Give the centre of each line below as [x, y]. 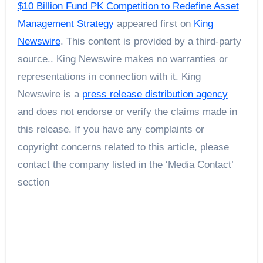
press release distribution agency [155, 95]
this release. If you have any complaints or [111, 130]
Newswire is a [50, 95]
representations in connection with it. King [109, 77]
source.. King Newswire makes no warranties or [122, 59]
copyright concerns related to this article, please [123, 147]
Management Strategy [65, 24]
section [33, 183]
